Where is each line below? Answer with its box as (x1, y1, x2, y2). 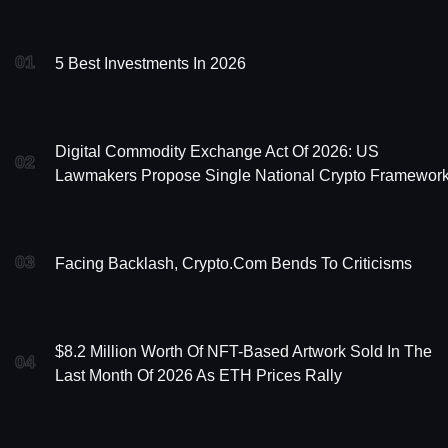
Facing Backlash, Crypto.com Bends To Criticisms (55, 255, 412, 273)
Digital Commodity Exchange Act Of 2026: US (55, 143, 379, 161)
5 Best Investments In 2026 (55, 55, 246, 73)
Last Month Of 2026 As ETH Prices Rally (55, 367, 342, 385)
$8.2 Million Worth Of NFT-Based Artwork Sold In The (55, 343, 432, 361)
